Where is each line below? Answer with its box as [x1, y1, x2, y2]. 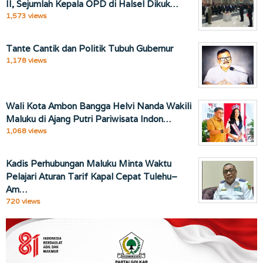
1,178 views [6, 56, 46, 65]
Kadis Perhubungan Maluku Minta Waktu [6, 158, 171, 170]
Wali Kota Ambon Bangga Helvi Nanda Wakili [6, 100, 191, 112]
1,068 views [6, 126, 46, 136]
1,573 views [6, 11, 46, 21]
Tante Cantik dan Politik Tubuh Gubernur [6, 43, 173, 55]
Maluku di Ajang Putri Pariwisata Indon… [6, 113, 171, 125]
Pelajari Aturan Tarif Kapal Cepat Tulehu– [6, 171, 177, 183]
